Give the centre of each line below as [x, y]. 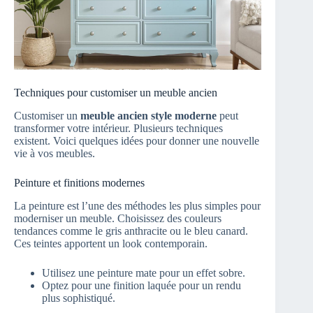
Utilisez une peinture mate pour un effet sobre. [144, 272]
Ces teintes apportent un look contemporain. [111, 243]
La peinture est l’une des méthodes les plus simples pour [137, 205]
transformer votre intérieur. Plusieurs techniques [118, 128]
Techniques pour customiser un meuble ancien [116, 93]
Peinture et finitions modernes [79, 182]
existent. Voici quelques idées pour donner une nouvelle [137, 140]
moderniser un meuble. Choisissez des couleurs [118, 218]
